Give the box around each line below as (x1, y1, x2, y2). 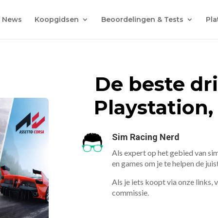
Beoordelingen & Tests (101, 15, 183, 24)
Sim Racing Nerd (112, 132, 180, 143)
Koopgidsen (34, 15, 79, 24)
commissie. (112, 188, 149, 198)
